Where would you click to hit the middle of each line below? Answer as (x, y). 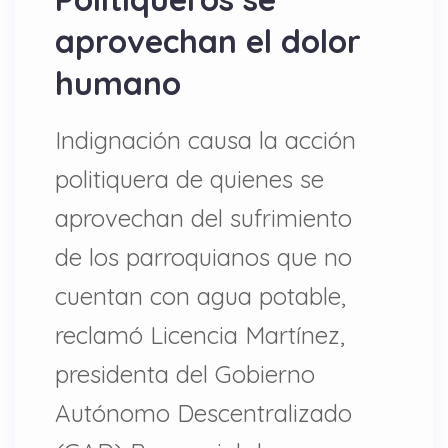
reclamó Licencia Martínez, (200, 335)
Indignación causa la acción (205, 140)
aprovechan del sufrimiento (203, 218)
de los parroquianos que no (203, 257)
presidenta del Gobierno (185, 374)
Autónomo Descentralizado (203, 413)
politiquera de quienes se (189, 179)
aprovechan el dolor (208, 41)
